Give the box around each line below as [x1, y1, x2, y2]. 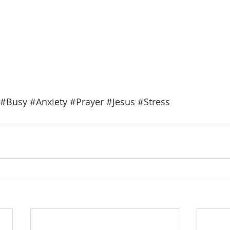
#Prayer [70, 95, 104, 108]
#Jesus [106, 95, 135, 108]
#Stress [138, 95, 170, 108]
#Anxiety [30, 95, 67, 108]
